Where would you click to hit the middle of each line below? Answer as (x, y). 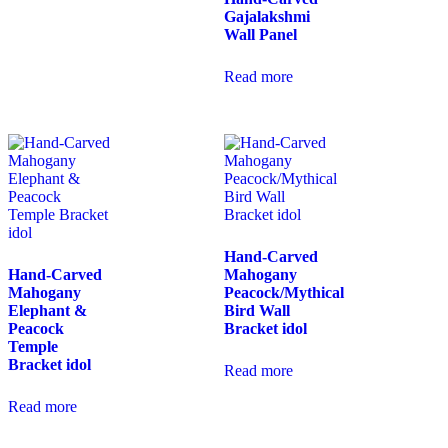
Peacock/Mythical (284, 293)
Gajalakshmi (267, 17)
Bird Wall (257, 311)
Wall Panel (260, 35)
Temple (33, 347)
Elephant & (47, 311)
